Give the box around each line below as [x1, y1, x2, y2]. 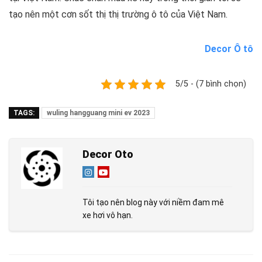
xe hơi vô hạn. [82, 210, 133, 220]
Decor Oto [82, 147, 133, 160]
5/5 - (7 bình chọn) [175, 78, 246, 89]
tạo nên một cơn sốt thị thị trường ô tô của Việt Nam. [9, 8, 227, 20]
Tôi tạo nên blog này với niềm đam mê [82, 197, 224, 207]
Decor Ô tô [205, 43, 253, 54]
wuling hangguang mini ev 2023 [47, 108, 150, 117]
